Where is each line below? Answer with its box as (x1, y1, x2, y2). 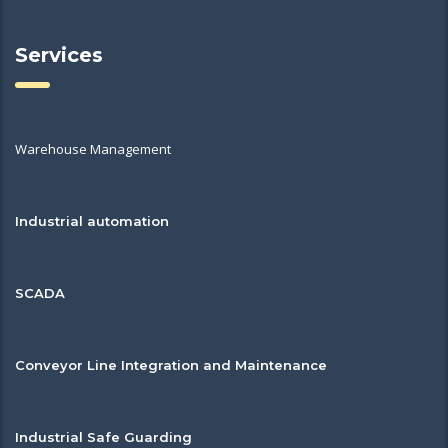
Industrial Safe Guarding (15, 428, 192, 445)
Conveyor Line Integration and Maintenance (15, 356, 327, 373)
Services (15, 42, 103, 67)
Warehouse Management (15, 139, 171, 158)
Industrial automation (15, 212, 169, 229)
